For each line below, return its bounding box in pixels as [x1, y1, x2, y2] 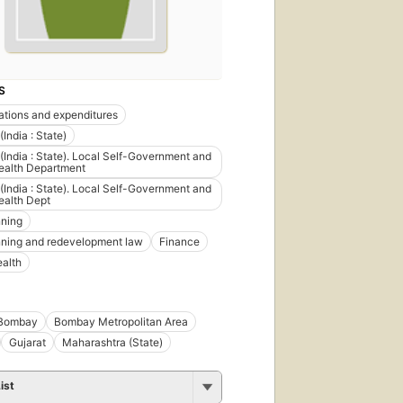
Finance [159, 234, 200, 248]
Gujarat [9, 335, 46, 349]
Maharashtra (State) [62, 335, 163, 349]
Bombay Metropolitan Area [54, 314, 188, 328]
